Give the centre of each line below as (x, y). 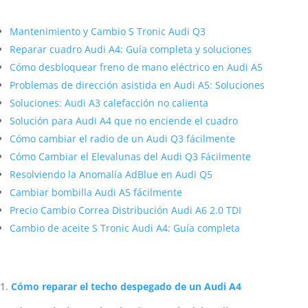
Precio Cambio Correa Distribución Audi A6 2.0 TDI (125, 294)
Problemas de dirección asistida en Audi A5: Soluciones (137, 169)
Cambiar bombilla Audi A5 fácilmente (96, 276)
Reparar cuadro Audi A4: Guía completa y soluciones (131, 133)
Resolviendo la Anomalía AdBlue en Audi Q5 (111, 258)
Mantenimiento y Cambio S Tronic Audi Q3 (108, 115)
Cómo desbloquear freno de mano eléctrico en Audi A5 (136, 151)
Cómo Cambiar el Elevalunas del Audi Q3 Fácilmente (130, 240)
